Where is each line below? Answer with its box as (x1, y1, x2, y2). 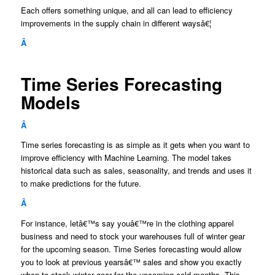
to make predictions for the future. (20, 177, 141, 190)
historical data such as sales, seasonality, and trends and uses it (20, 165, 252, 177)
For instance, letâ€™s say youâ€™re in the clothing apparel (20, 217, 234, 229)
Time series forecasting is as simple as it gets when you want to (20, 139, 250, 151)
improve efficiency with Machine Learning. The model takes (20, 152, 231, 164)
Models (20, 90, 80, 115)
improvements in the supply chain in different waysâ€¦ (20, 17, 211, 29)
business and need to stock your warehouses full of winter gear (20, 230, 245, 242)
